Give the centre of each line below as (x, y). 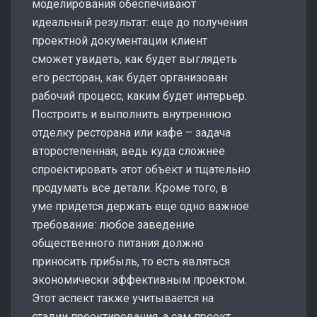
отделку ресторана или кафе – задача (131, 132)
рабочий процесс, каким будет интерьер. (139, 96)
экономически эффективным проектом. (139, 279)
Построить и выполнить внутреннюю (132, 114)
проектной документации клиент (120, 40)
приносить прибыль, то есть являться (131, 261)
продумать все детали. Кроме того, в (130, 188)
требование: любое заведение (113, 224)
